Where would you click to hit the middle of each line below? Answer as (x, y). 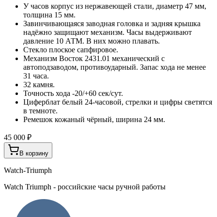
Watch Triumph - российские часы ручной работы (85, 186)
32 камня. (39, 84)
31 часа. (36, 76)
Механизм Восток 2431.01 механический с (94, 58)
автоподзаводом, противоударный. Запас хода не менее (115, 67)
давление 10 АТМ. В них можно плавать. (92, 41)
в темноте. (40, 110)
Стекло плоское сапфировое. (71, 49)
